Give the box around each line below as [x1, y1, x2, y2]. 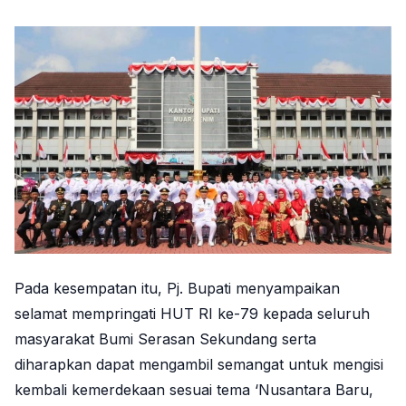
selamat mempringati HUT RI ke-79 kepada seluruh [14, 304, 370, 324]
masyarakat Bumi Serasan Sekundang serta [14, 330, 316, 349]
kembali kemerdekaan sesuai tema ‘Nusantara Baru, [14, 381, 373, 400]
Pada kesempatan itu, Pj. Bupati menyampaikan [14, 279, 340, 298]
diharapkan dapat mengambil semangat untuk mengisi [14, 355, 383, 374]
